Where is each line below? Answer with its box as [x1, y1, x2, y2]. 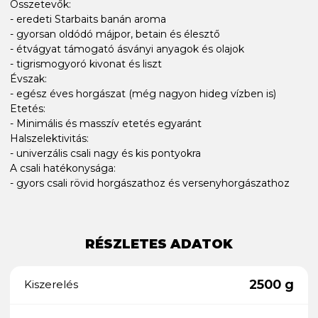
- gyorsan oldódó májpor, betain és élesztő [10, 27, 220, 40]
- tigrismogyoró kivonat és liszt [10, 57, 162, 70]
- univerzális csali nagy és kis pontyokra [10, 146, 201, 160]
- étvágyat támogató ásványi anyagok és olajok [10, 42, 244, 55]
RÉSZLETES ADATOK [85, 236, 233, 252]
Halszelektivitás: [10, 131, 89, 145]
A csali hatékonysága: [10, 161, 116, 175]
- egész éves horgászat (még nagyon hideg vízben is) [10, 87, 276, 100]
